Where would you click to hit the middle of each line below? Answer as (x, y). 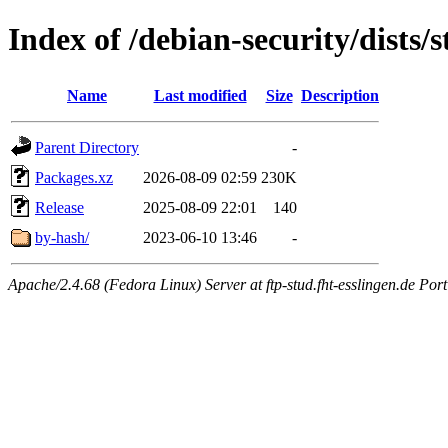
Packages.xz (74, 177)
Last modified (200, 95)
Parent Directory (87, 147)
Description (340, 95)
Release (59, 207)
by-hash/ (62, 237)
